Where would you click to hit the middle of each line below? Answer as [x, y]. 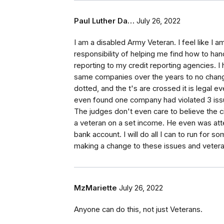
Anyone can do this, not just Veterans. [138, 210]
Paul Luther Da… [104, 21]
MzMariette [95, 188]
